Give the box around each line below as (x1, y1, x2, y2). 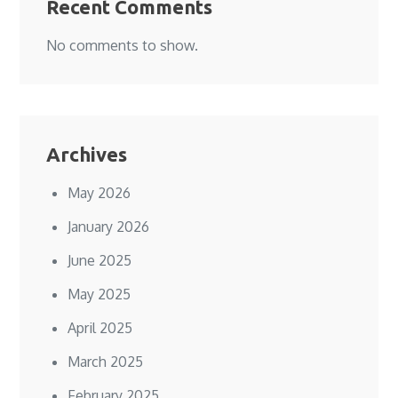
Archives (46, 142, 128, 165)
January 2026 (68, 217, 150, 235)
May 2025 (68, 284, 131, 303)
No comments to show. (46, 36, 199, 54)
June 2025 (68, 251, 132, 269)
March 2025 (68, 352, 144, 370)
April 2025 (68, 318, 133, 337)
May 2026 (68, 183, 131, 202)
